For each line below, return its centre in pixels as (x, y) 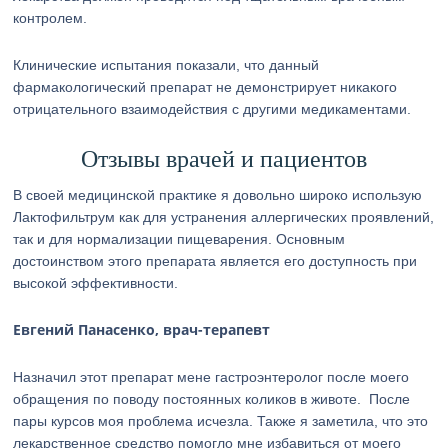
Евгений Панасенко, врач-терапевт (142, 329)
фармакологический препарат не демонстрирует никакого (205, 87)
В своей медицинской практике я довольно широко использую (218, 195)
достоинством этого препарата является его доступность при (215, 261)
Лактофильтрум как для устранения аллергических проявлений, (224, 217)
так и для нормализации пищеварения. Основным (179, 239)
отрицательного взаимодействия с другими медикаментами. (212, 109)
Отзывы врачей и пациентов (223, 159)
